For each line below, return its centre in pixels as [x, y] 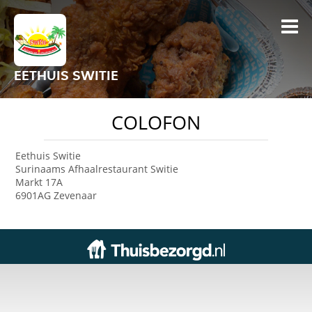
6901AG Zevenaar [56, 195]
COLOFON [156, 123]
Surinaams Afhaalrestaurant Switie [97, 169]
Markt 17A [39, 182]
